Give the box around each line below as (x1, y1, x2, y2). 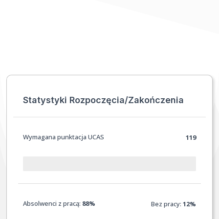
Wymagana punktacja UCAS (22, 132, 104, 141)
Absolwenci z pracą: (22, 198, 82, 208)
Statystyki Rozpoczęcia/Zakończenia (22, 94, 184, 105)
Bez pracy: (151, 199, 183, 208)
